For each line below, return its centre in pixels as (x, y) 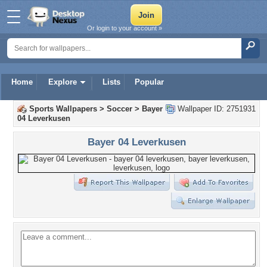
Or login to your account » (125, 28)
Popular (149, 82)
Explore (63, 82)
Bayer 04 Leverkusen (136, 142)
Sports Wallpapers (63, 109)
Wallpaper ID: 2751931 (215, 109)
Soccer (119, 109)
